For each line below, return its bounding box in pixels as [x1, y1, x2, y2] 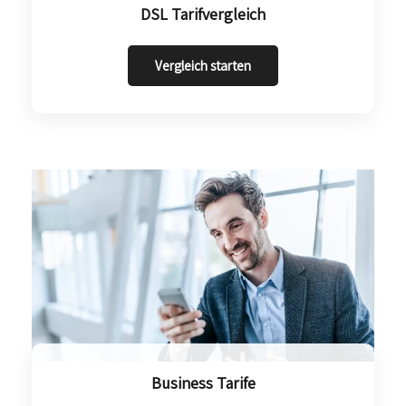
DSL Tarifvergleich [140, 3, 266, 24]
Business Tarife [150, 372, 256, 394]
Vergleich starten [155, 56, 251, 74]
